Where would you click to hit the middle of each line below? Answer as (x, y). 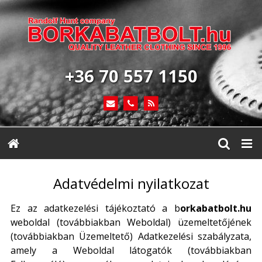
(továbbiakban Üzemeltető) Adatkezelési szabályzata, (131, 236)
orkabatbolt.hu (216, 208)
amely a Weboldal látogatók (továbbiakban (131, 250)
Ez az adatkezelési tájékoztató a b (95, 208)
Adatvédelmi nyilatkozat (131, 183)
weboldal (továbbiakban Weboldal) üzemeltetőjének (131, 222)
